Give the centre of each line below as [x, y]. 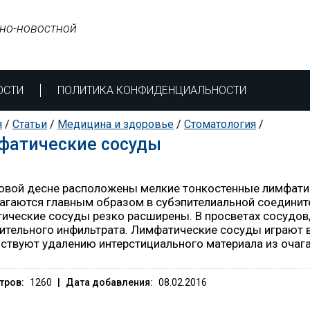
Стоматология [220, 124]
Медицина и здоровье [116, 124]
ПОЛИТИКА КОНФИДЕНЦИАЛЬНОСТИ [152, 90]
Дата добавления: [109, 282]
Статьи [30, 124]
